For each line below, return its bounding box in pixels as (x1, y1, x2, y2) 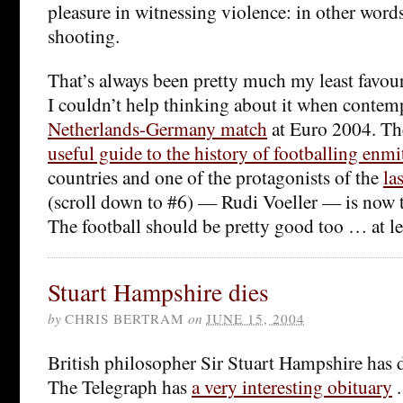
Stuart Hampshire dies (48, 274, 269, 309)
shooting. (48, 22, 120, 49)
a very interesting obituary (192, 372, 392, 399)
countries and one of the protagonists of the (48, 163, 383, 190)
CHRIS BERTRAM (65, 309, 184, 327)
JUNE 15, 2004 (206, 309, 305, 327)
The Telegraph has (48, 372, 192, 399)
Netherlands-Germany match (48, 114, 267, 141)
